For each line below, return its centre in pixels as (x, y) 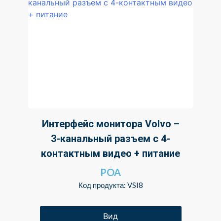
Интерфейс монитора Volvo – (110, 124)
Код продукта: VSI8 (110, 185)
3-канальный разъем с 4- (110, 139)
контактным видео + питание (110, 154)
